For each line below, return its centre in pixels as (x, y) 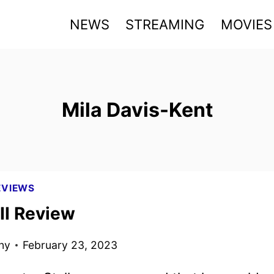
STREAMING (165, 24)
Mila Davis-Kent (137, 110)
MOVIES (246, 24)
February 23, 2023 (70, 245)
